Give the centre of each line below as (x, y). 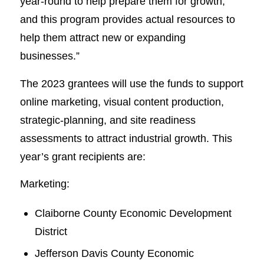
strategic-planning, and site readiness (108, 120)
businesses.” (49, 55)
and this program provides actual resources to (127, 19)
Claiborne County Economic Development (133, 213)
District (51, 231)
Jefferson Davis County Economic (114, 253)
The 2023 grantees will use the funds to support (131, 83)
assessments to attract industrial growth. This (126, 138)
